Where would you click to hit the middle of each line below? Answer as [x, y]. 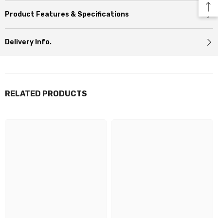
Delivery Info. [28, 42]
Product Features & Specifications [67, 15]
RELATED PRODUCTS [46, 94]
